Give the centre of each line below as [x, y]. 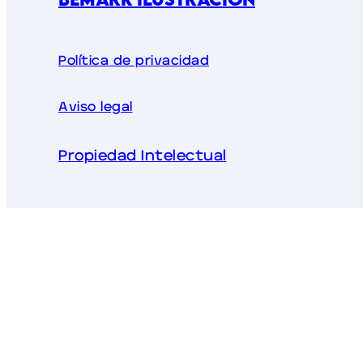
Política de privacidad [134, 61]
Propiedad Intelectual [143, 157]
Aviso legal [96, 107]
